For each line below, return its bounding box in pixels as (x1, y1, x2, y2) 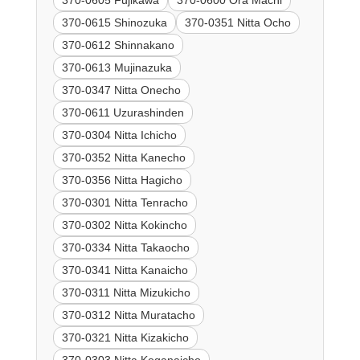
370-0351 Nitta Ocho (184, 15, 291, 29)
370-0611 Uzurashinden (61, 105, 184, 119)
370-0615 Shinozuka (61, 15, 167, 29)
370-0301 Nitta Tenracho (61, 195, 188, 209)
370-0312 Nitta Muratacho (61, 308, 195, 321)
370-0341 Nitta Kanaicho (61, 263, 188, 276)
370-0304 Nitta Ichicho (61, 128, 177, 141)
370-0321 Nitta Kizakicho (61, 330, 189, 344)
